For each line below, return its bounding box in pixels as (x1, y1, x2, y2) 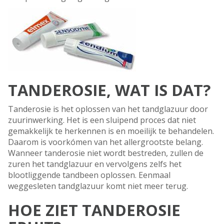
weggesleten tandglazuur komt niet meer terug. (8, 180, 188, 192)
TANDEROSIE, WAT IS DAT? (8, 79, 210, 101)
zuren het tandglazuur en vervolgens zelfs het (8, 158, 181, 170)
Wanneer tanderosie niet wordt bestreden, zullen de (8, 147, 203, 159)
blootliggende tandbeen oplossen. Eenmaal (8, 169, 170, 181)
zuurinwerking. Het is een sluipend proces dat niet (8, 114, 196, 126)
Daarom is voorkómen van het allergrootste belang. (8, 136, 203, 148)
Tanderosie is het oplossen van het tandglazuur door (8, 103, 208, 115)
